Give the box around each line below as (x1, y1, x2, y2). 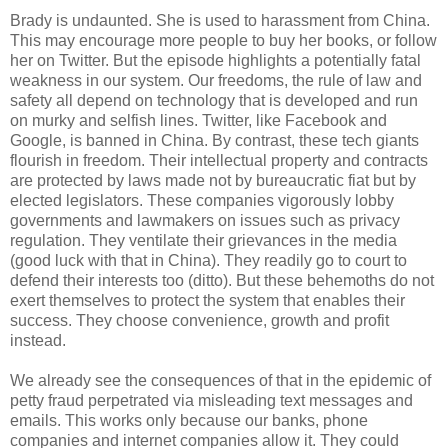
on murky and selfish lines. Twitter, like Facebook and (10, 111, 387, 129)
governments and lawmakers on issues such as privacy (10, 211, 400, 229)
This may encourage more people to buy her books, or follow (10, 31, 437, 49)
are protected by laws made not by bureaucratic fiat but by (10, 171, 416, 189)
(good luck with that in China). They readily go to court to (10, 251, 407, 269)
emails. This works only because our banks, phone (10, 411, 368, 429)
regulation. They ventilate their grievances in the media (10, 231, 397, 249)
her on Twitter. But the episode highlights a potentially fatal (10, 51, 421, 69)
